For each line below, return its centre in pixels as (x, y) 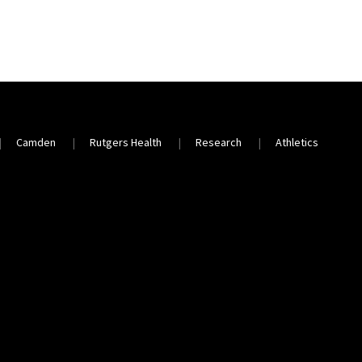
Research (219, 142)
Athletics (297, 142)
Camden (36, 142)
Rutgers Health (126, 142)
